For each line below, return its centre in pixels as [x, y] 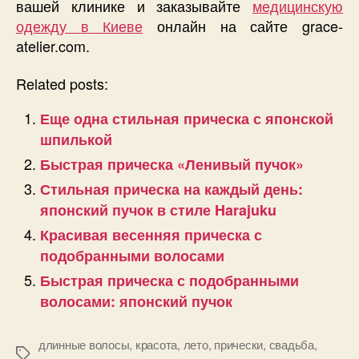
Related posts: [62, 84]
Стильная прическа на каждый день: [171, 190]
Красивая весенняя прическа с [151, 235]
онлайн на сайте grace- [243, 25]
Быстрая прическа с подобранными [169, 281]
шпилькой [76, 140]
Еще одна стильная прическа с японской [187, 119]
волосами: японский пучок [136, 302]
